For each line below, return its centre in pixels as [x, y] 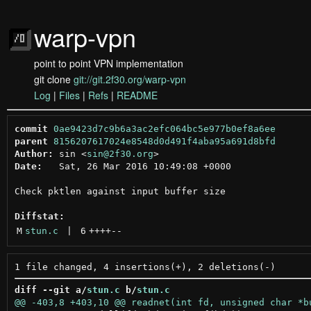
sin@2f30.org [120, 153]
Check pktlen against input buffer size [120, 191]
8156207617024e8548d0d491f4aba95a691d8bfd [164, 141]
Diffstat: [39, 216]
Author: [34, 153]
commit [31, 128]
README [137, 95]
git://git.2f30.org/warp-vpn [130, 79]
